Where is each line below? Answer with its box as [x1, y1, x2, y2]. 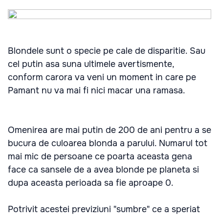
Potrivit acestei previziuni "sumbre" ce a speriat [8, 204, 200, 215]
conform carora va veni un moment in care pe [8, 72, 196, 83]
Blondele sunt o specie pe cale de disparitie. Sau [8, 45, 205, 56]
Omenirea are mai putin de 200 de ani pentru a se [8, 125, 211, 135]
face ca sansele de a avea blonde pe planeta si [8, 164, 199, 175]
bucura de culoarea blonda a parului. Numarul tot [8, 138, 207, 149]
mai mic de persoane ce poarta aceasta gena [8, 151, 192, 162]
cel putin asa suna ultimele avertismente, [8, 59, 174, 69]
